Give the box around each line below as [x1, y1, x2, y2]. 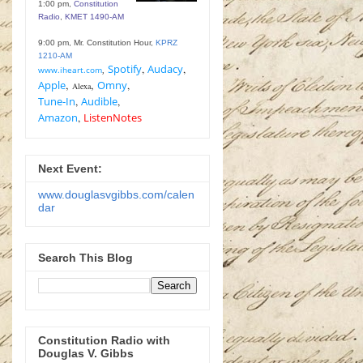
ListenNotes [83, 109, 142, 125]
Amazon [38, 109, 78, 125]
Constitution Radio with [38, 333, 170, 347]
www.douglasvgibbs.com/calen [38, 188, 194, 202]
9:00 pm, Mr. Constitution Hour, [38, 37, 156, 47]
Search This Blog [38, 250, 133, 264]
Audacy [147, 61, 183, 76]
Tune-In [38, 93, 75, 109]
